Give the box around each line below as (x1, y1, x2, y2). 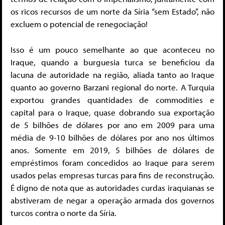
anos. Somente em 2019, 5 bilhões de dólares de (11, 144, 214, 155)
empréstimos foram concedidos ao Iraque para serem (11, 157, 214, 168)
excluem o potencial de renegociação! (11, 19, 148, 30)
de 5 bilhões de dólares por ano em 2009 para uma (11, 119, 214, 130)
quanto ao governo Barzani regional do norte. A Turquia (11, 81, 214, 92)
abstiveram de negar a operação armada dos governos (11, 194, 214, 205)
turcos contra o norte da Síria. (11, 207, 117, 218)
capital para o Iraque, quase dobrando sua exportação (11, 106, 214, 118)
